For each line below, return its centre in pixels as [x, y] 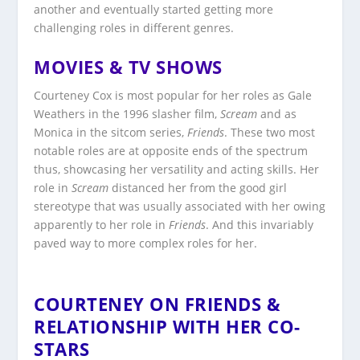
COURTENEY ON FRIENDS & [157, 304]
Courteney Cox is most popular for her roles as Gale [173, 95]
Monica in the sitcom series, [111, 132]
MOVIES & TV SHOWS [128, 66]
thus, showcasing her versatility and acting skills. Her [177, 169]
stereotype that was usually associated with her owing [180, 206]
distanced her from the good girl [198, 187]
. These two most [270, 132]
